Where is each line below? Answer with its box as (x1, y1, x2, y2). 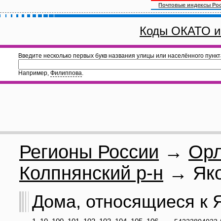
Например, (18, 70, 50, 76)
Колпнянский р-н (19, 163, 163, 184)
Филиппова (50, 70, 82, 76)
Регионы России (19, 142, 159, 162)
